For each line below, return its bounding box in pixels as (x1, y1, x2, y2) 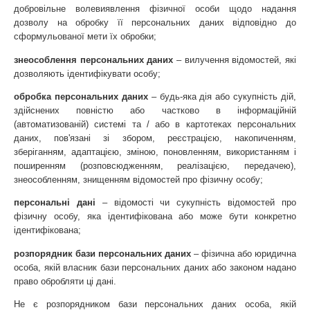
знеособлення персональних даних (14, 54, 176, 65)
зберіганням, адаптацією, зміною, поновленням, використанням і (14, 146, 296, 157)
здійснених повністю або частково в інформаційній (14, 104, 296, 116)
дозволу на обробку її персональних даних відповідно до (14, 17, 296, 28)
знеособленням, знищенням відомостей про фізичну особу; (14, 174, 263, 185)
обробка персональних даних (14, 91, 148, 102)
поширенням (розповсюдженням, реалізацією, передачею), (14, 160, 296, 171)
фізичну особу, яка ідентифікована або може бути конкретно (14, 211, 296, 222)
